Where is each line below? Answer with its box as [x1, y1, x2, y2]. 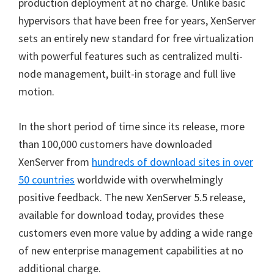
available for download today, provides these [18, 208, 224, 222]
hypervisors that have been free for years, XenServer [18, 13, 256, 28]
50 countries [18, 172, 75, 187]
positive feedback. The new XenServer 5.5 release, [18, 190, 245, 204]
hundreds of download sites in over [92, 155, 253, 169]
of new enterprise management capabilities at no [18, 243, 243, 257]
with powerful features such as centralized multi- [18, 49, 243, 63]
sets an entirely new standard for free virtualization [18, 31, 254, 45]
